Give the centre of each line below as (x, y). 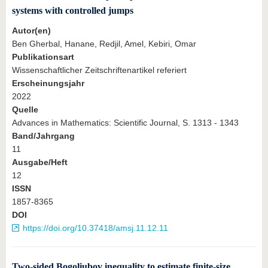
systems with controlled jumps (73, 10)
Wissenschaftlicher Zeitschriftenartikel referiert (99, 70)
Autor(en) (31, 30)
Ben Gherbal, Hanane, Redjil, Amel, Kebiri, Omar (104, 43)
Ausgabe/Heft (40, 162)
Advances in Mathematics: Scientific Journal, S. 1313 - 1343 (125, 122)
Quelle (25, 109)
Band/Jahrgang (43, 135)
